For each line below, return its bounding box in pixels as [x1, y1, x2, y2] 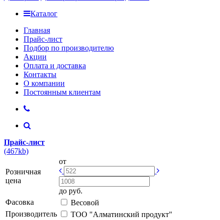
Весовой [71, 198, 99, 207]
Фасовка [5, 198, 34, 206]
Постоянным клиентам [24, 88, 101, 96]
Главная [24, 26, 50, 34]
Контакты [24, 70, 56, 79]
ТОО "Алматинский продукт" [71, 210, 172, 219]
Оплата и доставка [24, 61, 86, 70]
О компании [24, 79, 65, 87]
